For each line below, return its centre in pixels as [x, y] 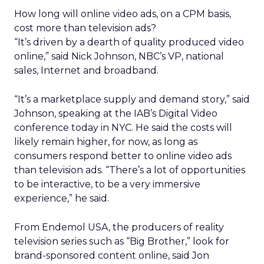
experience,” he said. [62, 198]
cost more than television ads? [85, 28]
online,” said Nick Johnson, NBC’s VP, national [119, 56]
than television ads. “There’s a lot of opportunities [130, 170]
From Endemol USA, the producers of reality [119, 227]
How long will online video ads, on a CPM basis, [123, 14]
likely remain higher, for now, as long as [106, 142]
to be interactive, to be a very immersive [107, 184]
